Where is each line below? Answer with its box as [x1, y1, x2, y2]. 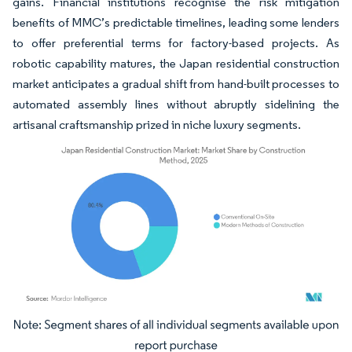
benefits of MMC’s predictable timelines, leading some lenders [13, 14, 339, 30]
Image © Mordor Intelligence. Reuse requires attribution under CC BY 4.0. [20, 321, 313, 334]
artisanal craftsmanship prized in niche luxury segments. [13, 116, 301, 132]
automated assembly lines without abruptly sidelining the [13, 96, 339, 112]
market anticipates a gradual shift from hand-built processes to [13, 75, 339, 91]
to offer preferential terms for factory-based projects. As [13, 35, 339, 50]
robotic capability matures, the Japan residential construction [13, 55, 339, 71]
